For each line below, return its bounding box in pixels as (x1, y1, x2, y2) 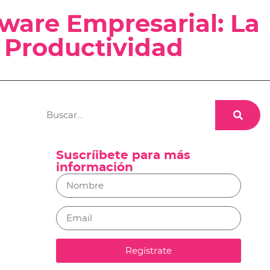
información (55, 162, 133, 174)
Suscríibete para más (55, 149, 190, 162)
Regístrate (125, 246, 172, 256)
